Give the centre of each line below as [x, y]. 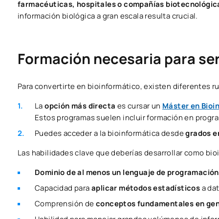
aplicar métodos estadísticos [147, 188]
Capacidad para [63, 188]
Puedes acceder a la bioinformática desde [110, 133]
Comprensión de [65, 203]
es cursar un [139, 106]
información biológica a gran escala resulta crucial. [108, 16]
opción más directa [80, 106]
